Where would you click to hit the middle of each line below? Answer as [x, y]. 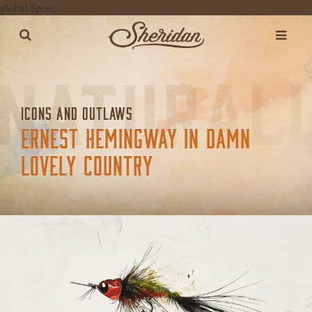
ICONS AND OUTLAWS [77, 114]
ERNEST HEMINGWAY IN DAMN [136, 139]
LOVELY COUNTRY [87, 166]
